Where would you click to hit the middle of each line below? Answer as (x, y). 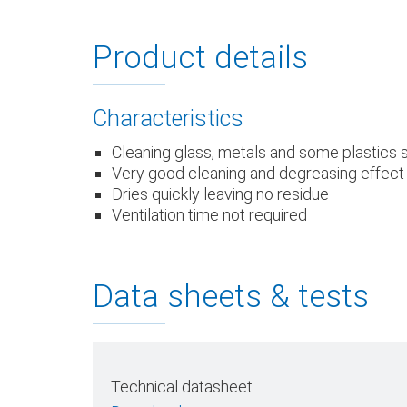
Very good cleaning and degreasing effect (258, 173)
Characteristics (168, 119)
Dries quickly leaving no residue (220, 194)
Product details (200, 58)
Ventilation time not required (209, 214)
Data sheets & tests (231, 296)
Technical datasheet (182, 386)
